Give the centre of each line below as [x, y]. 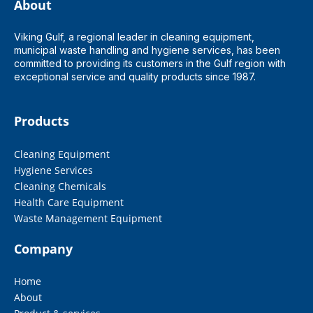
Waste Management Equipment [88, 218]
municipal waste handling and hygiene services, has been [147, 50]
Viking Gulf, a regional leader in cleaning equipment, [134, 36]
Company [43, 248]
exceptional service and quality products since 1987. [136, 76]
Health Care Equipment [69, 202]
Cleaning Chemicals [60, 186]
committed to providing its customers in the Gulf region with [150, 63]
